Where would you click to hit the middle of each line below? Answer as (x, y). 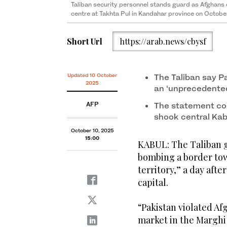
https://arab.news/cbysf (163, 41)
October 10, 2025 (92, 130)
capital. (153, 183)
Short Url (85, 41)
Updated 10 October (92, 75)
